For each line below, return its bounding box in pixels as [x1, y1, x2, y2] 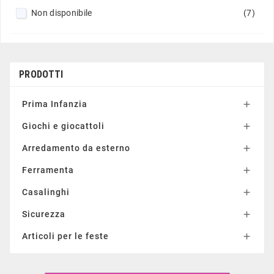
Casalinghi [22, 187, 70, 197]
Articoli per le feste [22, 231, 109, 241]
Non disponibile [31, 7, 92, 18]
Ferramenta [22, 165, 74, 175]
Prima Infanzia [22, 98, 87, 109]
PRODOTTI [19, 68, 64, 80]
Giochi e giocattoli [22, 120, 105, 131]
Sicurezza [22, 209, 65, 219]
